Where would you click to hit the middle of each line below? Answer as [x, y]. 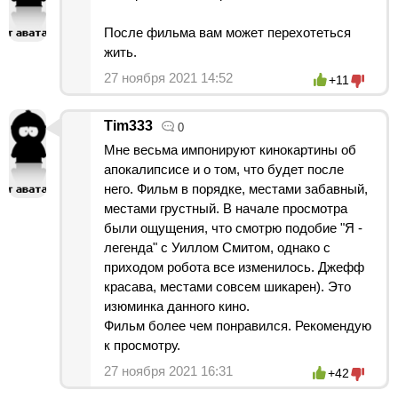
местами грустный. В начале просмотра [226, 208]
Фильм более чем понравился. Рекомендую [238, 325]
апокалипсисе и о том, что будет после [224, 169]
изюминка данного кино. [177, 306]
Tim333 [128, 125]
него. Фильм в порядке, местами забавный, [236, 188]
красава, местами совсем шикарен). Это [227, 286]
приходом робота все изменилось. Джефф [234, 267]
